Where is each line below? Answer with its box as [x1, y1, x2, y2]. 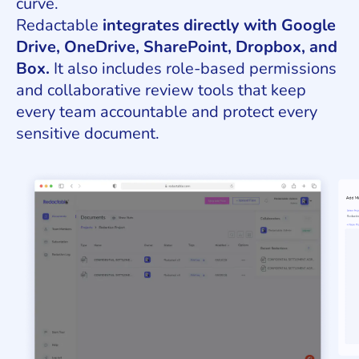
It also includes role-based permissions [50, 58, 337, 80]
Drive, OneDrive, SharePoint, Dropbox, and [16, 36, 337, 58]
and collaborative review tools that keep [16, 79, 306, 102]
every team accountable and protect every [16, 101, 317, 123]
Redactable [16, 14, 103, 37]
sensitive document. [16, 123, 159, 145]
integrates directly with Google [103, 14, 336, 37]
